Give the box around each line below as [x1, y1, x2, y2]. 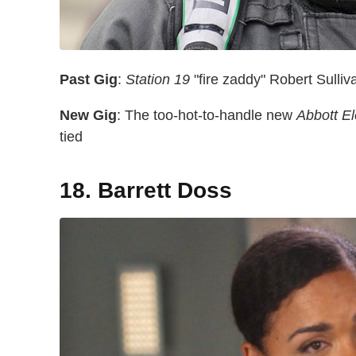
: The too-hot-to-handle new [117, 106, 296, 123]
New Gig [60, 106, 117, 123]
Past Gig [60, 71, 118, 87]
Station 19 [126, 71, 190, 87]
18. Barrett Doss [60, 177, 238, 203]
